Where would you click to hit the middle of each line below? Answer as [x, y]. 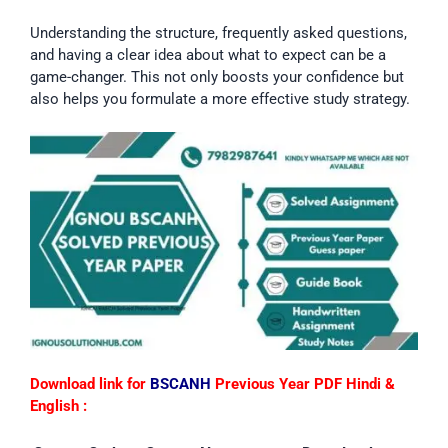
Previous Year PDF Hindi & [303, 383]
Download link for [90, 383]
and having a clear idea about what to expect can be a [208, 54]
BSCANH [180, 383]
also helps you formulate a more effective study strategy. [220, 98]
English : [58, 405]
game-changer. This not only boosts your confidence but [217, 76]
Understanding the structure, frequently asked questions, [218, 32]
